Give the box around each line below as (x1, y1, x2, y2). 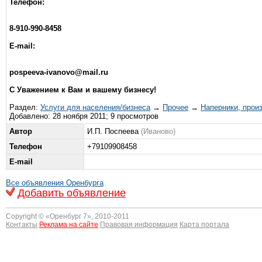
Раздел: (9, 103, 40, 112)
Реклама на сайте (39, 220, 98, 229)
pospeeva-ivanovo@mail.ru (9, 68, 108, 77)
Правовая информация (100, 220, 178, 229)
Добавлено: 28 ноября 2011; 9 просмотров (9, 112, 158, 120)
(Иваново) (141, 127, 175, 136)
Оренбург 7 (50, 212, 87, 220)
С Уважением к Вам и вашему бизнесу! (9, 85, 156, 94)
